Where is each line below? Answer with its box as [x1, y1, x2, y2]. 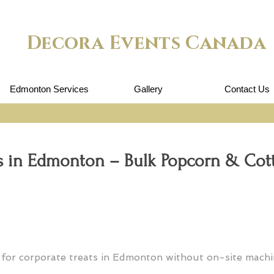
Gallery [133, 84, 163, 94]
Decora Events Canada [26, 31, 272, 56]
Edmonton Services [9, 84, 89, 94]
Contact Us [224, 84, 270, 94]
